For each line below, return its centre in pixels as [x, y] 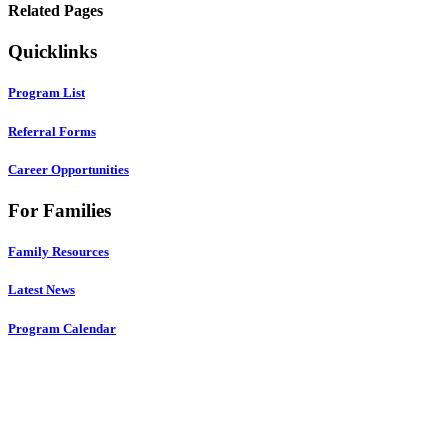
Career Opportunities [68, 169]
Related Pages [55, 11]
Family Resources [58, 252]
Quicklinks [52, 52]
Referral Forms [52, 131]
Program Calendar [62, 328]
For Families [59, 210]
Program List [46, 93]
